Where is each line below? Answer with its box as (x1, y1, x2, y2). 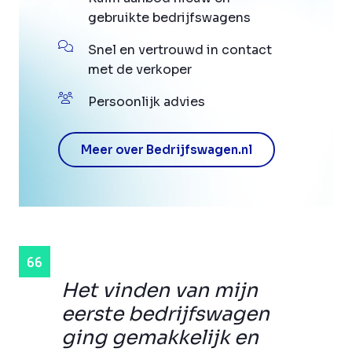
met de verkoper (88, 61, 192, 79)
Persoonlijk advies (88, 93, 205, 111)
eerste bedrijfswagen (61, 302, 269, 327)
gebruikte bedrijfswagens (88, 9, 251, 27)
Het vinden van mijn (61, 278, 258, 303)
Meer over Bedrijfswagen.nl (81, 142, 252, 158)
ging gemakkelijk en (61, 325, 258, 350)
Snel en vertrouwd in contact (88, 42, 272, 59)
